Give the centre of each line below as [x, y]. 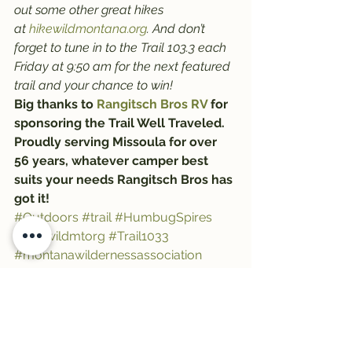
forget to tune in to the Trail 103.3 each [122, 48]
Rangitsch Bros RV [152, 104]
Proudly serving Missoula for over [117, 142]
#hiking [139, 274]
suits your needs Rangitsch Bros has [125, 180]
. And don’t [178, 29]
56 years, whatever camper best [113, 161]
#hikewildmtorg [60, 236]
